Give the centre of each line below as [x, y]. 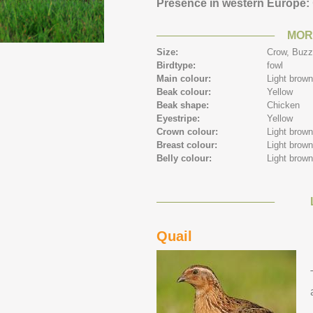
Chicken [284, 105]
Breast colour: [188, 145]
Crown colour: [189, 132]
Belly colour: [185, 158]
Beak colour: [185, 92]
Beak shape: [184, 105]
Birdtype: [177, 65]
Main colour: [185, 79]
